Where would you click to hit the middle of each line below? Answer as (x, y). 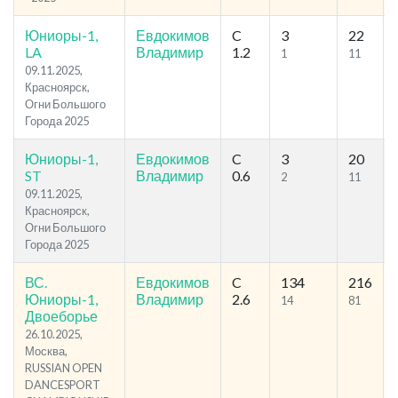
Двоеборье (61, 316)
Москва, (46, 351)
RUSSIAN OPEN (64, 368)
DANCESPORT (63, 385)
